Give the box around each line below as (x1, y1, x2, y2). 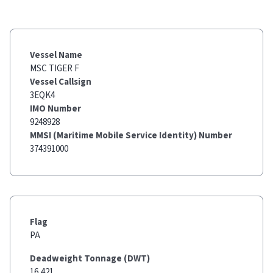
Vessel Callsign (30, 76, 91, 88)
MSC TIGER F (30, 62, 79, 75)
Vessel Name (30, 49, 82, 62)
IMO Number (30, 102, 81, 115)
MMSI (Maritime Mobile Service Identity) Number (30, 129, 232, 142)
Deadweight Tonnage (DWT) (30, 252, 150, 265)
